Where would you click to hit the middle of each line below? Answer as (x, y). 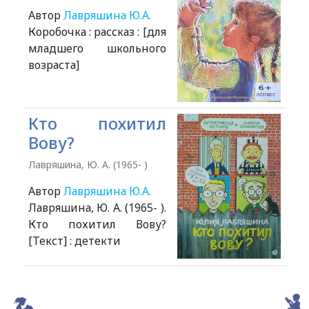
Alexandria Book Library (224, 286)
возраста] (53, 65)
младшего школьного (97, 48)
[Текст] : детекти (74, 241)
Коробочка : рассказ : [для (97, 32)
